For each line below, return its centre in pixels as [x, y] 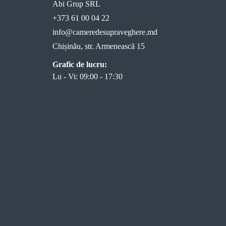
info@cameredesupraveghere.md [105, 32]
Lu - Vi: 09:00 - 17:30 [88, 76]
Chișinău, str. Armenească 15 [99, 46]
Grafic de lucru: [80, 64]
